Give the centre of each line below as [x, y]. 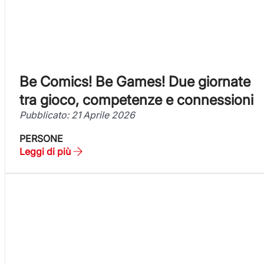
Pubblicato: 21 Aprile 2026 [77, 115]
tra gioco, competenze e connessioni [136, 100]
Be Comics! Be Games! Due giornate [135, 81]
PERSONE [41, 138]
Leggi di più [45, 151]
